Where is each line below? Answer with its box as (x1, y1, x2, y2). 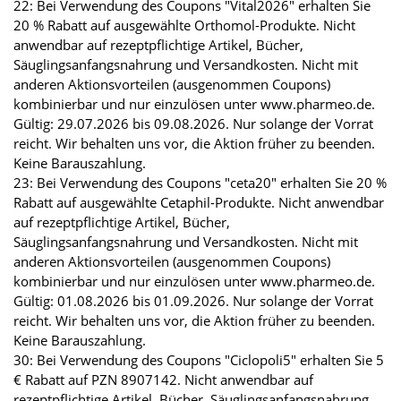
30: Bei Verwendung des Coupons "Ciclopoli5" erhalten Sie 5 (13, 350, 384, 369)
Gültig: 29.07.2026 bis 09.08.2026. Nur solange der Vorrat (13, 114, 373, 132)
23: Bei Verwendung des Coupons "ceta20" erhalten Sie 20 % (13, 173, 387, 192)
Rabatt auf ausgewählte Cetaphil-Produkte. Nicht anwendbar (13, 192, 384, 211)
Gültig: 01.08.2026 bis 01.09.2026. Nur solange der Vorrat (13, 291, 373, 310)
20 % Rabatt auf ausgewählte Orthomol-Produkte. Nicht (13, 15, 355, 34)
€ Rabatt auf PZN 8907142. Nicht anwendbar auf (13, 370, 313, 388)
